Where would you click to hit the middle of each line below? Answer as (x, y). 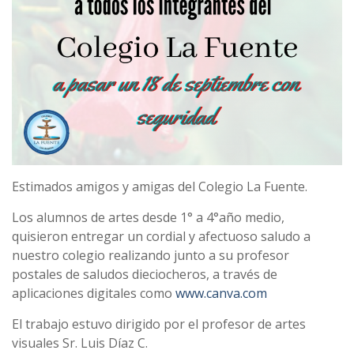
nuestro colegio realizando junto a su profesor (151, 256)
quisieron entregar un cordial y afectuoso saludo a (161, 237)
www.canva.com (221, 294)
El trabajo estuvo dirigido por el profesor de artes (159, 324)
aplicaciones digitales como (94, 294)
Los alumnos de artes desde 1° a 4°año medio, (148, 218)
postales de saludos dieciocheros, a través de (145, 275)
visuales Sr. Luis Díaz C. (80, 343)
